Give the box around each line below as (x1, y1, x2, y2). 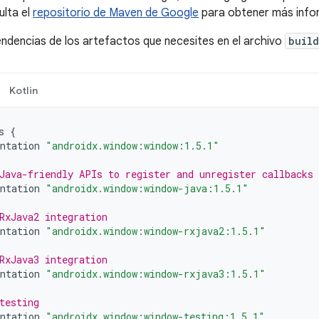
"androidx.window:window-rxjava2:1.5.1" (46, 224, 266, 238)
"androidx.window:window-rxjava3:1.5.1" (46, 267, 266, 281)
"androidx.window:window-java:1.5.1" (46, 182, 249, 195)
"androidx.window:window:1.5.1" (46, 139, 219, 152)
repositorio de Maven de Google (33, 6, 199, 20)
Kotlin (9, 84, 38, 97)
